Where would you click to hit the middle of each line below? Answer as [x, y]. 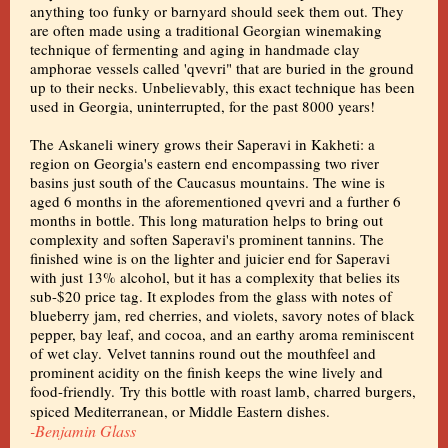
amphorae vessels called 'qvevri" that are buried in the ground [222, 68]
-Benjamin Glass [83, 430]
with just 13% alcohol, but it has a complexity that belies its [215, 277]
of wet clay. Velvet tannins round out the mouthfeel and [203, 353]
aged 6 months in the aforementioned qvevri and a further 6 [215, 201]
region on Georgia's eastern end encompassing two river [204, 163]
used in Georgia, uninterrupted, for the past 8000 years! [202, 106]
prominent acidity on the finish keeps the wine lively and [206, 372]
